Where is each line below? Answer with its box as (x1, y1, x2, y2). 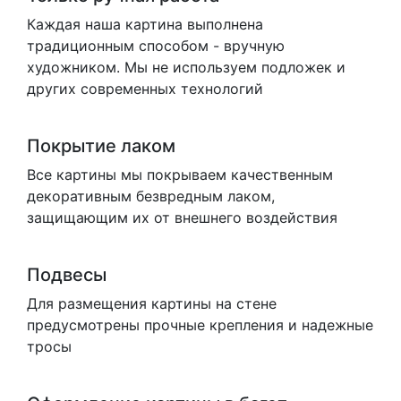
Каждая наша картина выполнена (27, 15, 263, 34)
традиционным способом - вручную (27, 37, 285, 55)
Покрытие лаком (27, 135, 175, 158)
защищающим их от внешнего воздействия (27, 209, 337, 227)
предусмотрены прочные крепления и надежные (27, 316, 373, 335)
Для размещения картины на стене (27, 294, 277, 313)
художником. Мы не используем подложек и (27, 58, 346, 77)
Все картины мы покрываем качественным (27, 166, 333, 184)
